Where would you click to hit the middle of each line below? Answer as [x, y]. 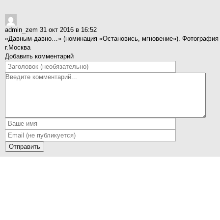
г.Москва [18, 47]
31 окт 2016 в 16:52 [68, 30]
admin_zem [22, 30]
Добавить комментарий [39, 56]
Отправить [25, 147]
